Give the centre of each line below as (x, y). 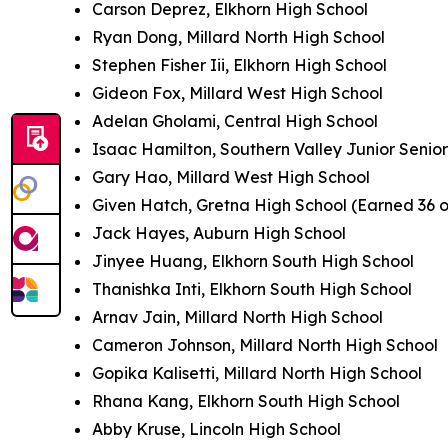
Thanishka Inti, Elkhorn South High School (252, 289)
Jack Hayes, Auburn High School (219, 233)
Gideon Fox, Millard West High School (237, 93)
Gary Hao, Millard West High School (231, 177)
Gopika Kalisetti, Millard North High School (257, 373)
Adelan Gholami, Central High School (235, 121)
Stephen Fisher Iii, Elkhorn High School (239, 65)
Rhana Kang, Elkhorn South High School (246, 401)
